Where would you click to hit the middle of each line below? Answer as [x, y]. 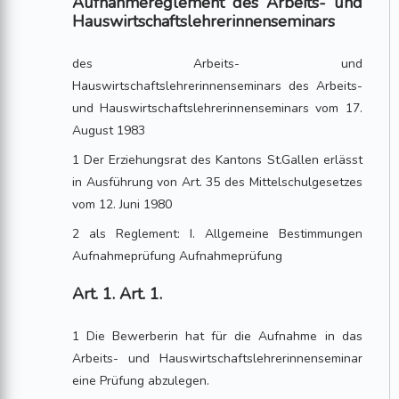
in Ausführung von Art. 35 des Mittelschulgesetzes [217, 182]
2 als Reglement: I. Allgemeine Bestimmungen [217, 234]
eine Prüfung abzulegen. [141, 381]
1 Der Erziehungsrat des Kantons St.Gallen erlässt [217, 160]
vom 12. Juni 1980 [122, 204]
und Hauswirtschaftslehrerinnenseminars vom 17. [217, 108]
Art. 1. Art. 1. [118, 294]
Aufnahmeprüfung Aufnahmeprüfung [178, 256]
